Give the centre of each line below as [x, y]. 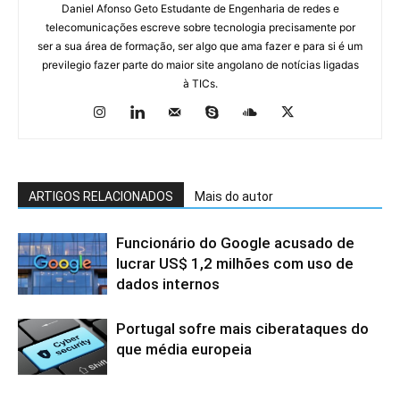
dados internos [168, 284]
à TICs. [200, 84]
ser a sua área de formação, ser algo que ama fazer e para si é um [200, 46]
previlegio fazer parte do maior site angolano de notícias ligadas [200, 65]
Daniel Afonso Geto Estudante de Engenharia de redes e [200, 9]
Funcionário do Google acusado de [235, 243]
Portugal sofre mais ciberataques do [242, 329]
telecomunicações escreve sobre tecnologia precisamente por [200, 28]
